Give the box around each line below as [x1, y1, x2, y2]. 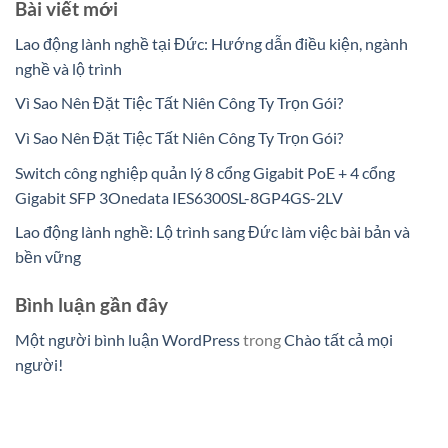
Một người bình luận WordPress [15, 329, 240, 349]
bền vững [15, 247, 81, 267]
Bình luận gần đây [15, 293, 168, 317]
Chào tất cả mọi [284, 329, 393, 349]
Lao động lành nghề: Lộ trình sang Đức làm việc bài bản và [15, 222, 410, 242]
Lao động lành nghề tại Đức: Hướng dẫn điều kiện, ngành [15, 33, 408, 53]
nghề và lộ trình [15, 58, 122, 78]
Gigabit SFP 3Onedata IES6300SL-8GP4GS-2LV [15, 187, 343, 207]
